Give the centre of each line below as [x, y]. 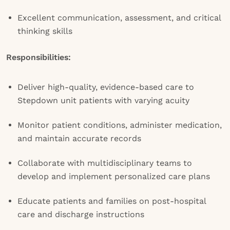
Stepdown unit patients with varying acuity [103, 100]
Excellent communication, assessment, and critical [119, 18]
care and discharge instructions [81, 214]
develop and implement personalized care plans [114, 176]
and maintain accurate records [79, 138]
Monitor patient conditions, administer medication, [120, 125]
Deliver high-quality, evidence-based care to [106, 87]
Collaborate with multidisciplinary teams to [105, 163]
